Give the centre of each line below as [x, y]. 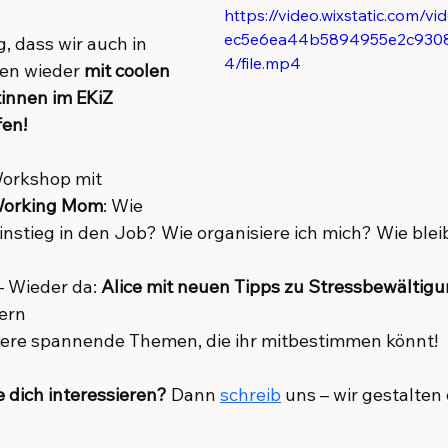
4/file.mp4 [262, 63]
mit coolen [129, 70]
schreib [250, 394]
